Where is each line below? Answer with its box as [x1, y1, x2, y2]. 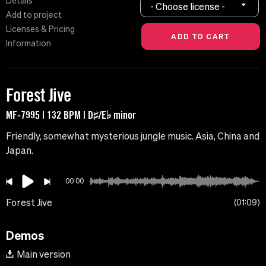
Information [6, 39, 51, 49]
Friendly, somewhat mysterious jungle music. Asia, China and [6, 131, 259, 142]
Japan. [6, 145, 33, 156]
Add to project [6, 10, 62, 20]
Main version [17, 249, 71, 260]
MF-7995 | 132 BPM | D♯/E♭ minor [6, 108, 136, 122]
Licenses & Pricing [6, 24, 75, 34]
